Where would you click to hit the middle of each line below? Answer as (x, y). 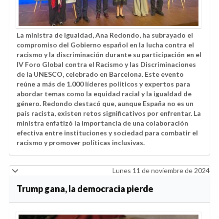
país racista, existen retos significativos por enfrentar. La (109, 113)
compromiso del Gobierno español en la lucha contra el (105, 45)
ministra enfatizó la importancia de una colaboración (102, 123)
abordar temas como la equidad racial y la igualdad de (104, 94)
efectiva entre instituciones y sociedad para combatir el (107, 133)
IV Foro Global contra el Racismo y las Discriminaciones (106, 65)
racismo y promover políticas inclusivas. (81, 143)
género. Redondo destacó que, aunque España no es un (105, 104)
